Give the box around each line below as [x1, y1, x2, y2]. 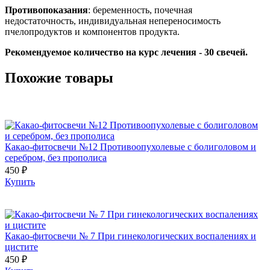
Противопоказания [5, 4, 88, 15]
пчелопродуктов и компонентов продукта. [5, 26, 180, 37]
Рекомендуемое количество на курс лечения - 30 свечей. [5, 46, 248, 57]
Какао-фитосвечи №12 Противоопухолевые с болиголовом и [5, 141, 256, 152]
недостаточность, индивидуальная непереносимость [5, 15, 221, 26]
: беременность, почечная [88, 4, 192, 15]
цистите [5, 241, 38, 252]
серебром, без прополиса [5, 152, 107, 163]
